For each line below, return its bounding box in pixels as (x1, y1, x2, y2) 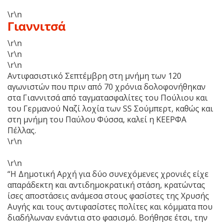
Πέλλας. (7, 124, 38, 136)
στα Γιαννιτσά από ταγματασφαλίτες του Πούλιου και (7, 92, 208, 103)
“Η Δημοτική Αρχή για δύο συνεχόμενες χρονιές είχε (7, 168, 209, 179)
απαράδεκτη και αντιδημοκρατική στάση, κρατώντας (7, 179, 205, 190)
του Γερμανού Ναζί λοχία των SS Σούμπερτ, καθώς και (7, 103, 213, 114)
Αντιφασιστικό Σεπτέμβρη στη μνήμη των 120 (7, 70, 181, 81)
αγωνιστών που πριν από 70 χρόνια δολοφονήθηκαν (7, 81, 206, 92)
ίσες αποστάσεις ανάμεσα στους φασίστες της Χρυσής (7, 190, 209, 201)
